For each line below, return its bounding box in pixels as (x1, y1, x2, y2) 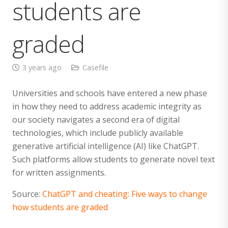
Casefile (82, 62, 108, 72)
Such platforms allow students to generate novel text (12, 153, 215, 165)
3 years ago (22, 62, 62, 72)
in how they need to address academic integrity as (12, 100, 202, 112)
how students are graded (12, 201, 108, 213)
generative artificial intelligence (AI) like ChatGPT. (12, 140, 199, 152)
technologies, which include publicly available (12, 127, 183, 138)
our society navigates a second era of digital (12, 113, 180, 125)
